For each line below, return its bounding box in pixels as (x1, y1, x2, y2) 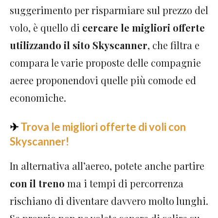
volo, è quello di (10, 21, 82, 34)
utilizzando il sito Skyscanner (10, 38, 147, 52)
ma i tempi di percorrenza (65, 177, 183, 190)
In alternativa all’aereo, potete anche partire (10, 159, 204, 172)
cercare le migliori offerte (82, 21, 205, 34)
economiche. (10, 91, 69, 104)
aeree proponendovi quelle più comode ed (10, 73, 196, 87)
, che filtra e (147, 38, 200, 52)
